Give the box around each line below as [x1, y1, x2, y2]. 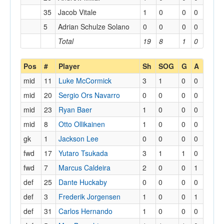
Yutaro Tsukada [58, 148, 108, 158]
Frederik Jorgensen [58, 191, 120, 202]
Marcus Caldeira [58, 162, 110, 173]
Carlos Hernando [58, 206, 112, 216]
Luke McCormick [58, 75, 111, 86]
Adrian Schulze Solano [58, 21, 129, 32]
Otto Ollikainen [58, 119, 105, 129]
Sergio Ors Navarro [58, 90, 120, 100]
